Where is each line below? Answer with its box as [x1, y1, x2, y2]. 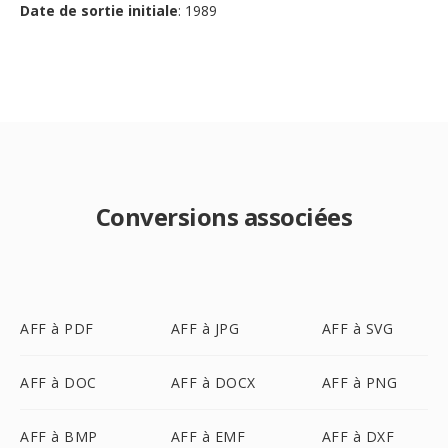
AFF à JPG [170, 319, 240, 338]
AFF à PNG [321, 373, 398, 392]
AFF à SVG [321, 319, 394, 338]
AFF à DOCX [170, 373, 256, 392]
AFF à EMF [170, 427, 246, 446]
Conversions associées [95, 200, 353, 233]
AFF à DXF [321, 427, 395, 446]
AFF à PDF [20, 319, 94, 338]
